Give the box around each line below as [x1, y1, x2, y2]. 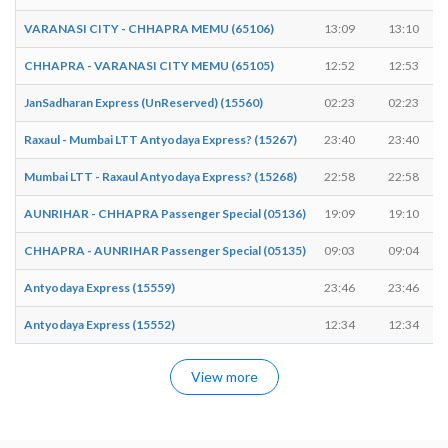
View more [190, 367, 258, 385]
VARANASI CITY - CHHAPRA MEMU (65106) [24, 20, 274, 36]
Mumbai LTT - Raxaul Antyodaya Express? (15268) [24, 168, 297, 184]
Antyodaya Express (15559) [24, 279, 175, 295]
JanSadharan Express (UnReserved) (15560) [24, 94, 263, 110]
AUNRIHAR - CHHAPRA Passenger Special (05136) [24, 205, 306, 221]
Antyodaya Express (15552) [24, 316, 175, 332]
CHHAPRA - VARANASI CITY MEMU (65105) [24, 57, 274, 73]
